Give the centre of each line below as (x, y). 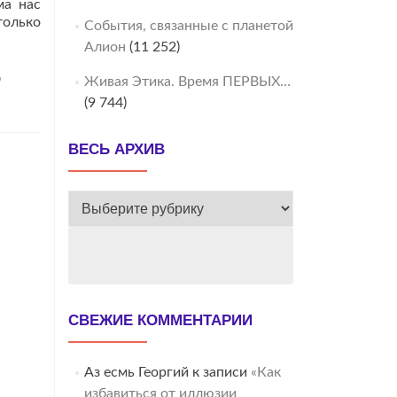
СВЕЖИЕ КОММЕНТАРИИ (160, 320)
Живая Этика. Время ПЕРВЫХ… (187, 82)
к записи (219, 372)
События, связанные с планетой (188, 26)
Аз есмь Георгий (136, 372)
